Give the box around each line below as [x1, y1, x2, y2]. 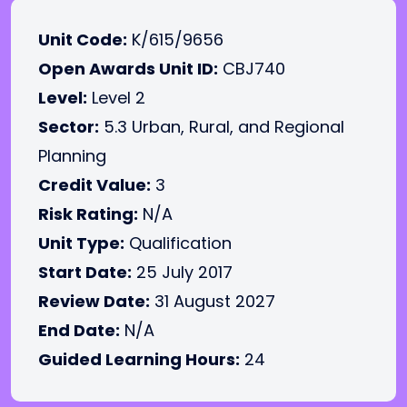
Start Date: [38, 261, 132, 283]
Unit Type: [38, 232, 124, 254]
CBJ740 [218, 57, 285, 80]
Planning [38, 144, 106, 167]
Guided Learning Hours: [38, 348, 240, 371]
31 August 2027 [150, 290, 275, 313]
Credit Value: [38, 174, 151, 196]
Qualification [124, 232, 232, 254]
